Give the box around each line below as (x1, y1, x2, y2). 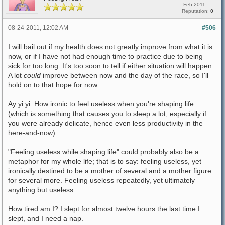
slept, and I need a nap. (8, 214, 83, 222)
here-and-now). (8, 129, 57, 137)
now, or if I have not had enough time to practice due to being (8, 52, 203, 60)
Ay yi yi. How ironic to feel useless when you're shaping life (8, 100, 194, 108)
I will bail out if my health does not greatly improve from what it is (8, 43, 212, 51)
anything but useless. (8, 186, 75, 194)
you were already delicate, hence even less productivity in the (8, 119, 203, 127)
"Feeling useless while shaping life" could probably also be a (8, 148, 199, 156)
